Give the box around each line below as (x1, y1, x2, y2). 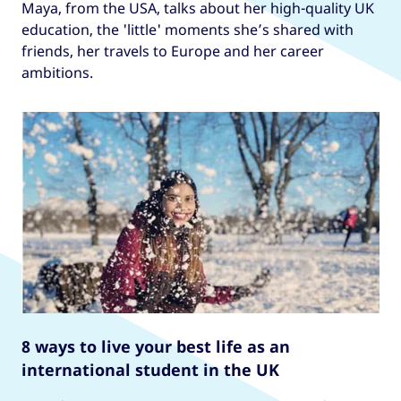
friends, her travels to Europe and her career (21, 40, 324, 61)
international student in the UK (21, 358, 279, 380)
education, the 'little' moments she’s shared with (21, 19, 354, 39)
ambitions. (21, 62, 93, 82)
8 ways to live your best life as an (21, 335, 290, 357)
